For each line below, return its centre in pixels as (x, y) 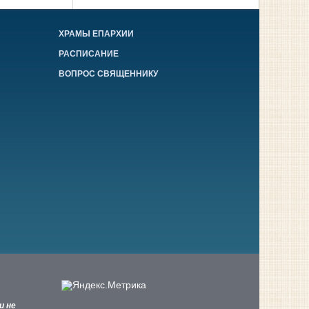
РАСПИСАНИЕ (89, 54)
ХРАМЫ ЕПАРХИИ (97, 34)
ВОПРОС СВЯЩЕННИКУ (109, 74)
